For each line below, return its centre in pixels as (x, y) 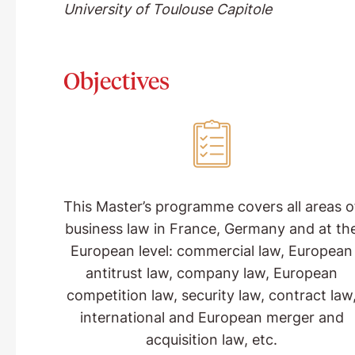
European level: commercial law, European (212, 251)
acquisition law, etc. (212, 340)
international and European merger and (212, 318)
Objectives (116, 80)
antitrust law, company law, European (212, 273)
